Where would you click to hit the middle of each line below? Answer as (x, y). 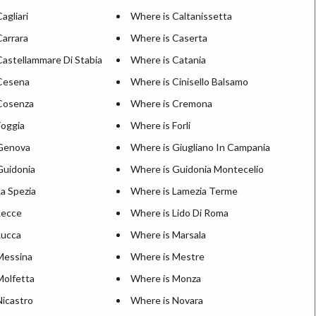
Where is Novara (167, 300)
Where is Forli (160, 125)
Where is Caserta (169, 38)
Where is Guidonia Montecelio (197, 169)
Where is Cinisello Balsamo (189, 81)
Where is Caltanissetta (181, 16)
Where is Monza (166, 278)
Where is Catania (168, 60)
